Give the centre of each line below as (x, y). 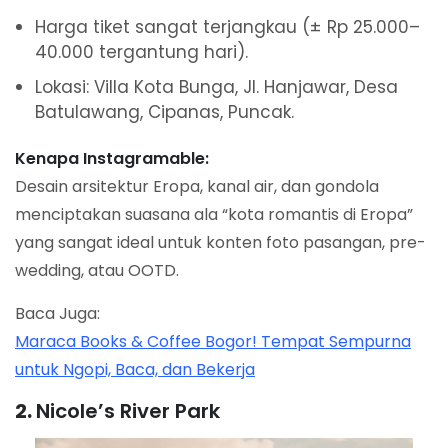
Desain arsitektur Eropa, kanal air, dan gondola (197, 187)
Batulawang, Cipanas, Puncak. (164, 112)
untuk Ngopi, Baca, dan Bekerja (135, 370)
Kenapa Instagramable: (112, 159)
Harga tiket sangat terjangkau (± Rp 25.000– (227, 27)
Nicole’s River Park (128, 411)
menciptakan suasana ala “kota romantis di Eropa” (214, 215)
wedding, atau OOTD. (97, 271)
